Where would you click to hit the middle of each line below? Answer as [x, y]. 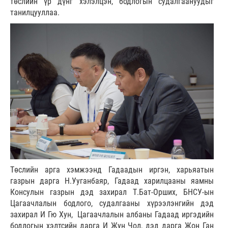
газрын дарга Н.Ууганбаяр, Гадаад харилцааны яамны [112, 181]
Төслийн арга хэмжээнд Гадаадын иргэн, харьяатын [112, 169]
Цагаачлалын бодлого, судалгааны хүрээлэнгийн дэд [112, 203]
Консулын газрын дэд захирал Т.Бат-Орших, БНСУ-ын [112, 192]
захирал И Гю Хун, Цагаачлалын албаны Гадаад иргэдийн [112, 214]
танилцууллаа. [35, 13]
